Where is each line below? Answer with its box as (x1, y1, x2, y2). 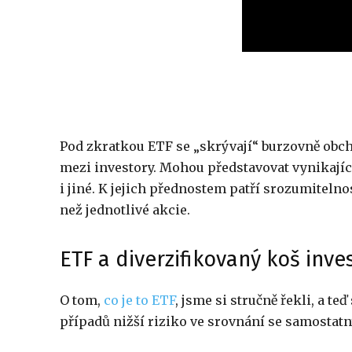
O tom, (60, 292, 104, 309)
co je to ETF (104, 292, 175, 309)
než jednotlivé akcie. (60, 202, 190, 218)
